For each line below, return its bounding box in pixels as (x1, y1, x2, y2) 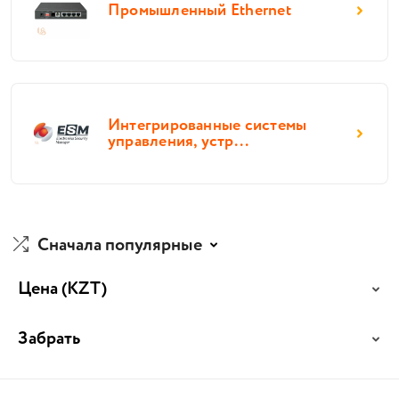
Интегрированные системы (108, 114, 307, 137)
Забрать (18, 326, 80, 352)
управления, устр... (108, 130, 249, 153)
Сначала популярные (37, 232, 202, 258)
